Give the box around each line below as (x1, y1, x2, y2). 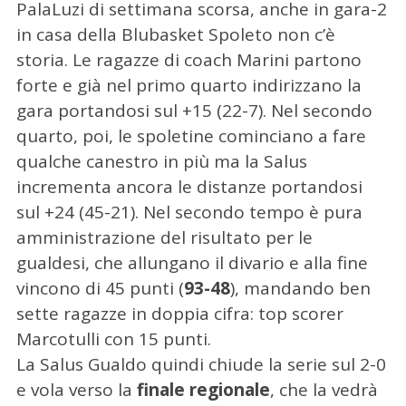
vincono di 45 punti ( (15, 275, 184, 300)
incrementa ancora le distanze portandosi (15, 174, 362, 198)
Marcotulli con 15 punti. (15, 326, 211, 351)
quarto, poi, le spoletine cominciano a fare (15, 123, 366, 148)
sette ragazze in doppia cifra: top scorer (15, 301, 343, 325)
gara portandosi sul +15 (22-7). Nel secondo (15, 98, 372, 122)
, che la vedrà (269, 377, 378, 401)
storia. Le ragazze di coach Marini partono (15, 47, 362, 72)
